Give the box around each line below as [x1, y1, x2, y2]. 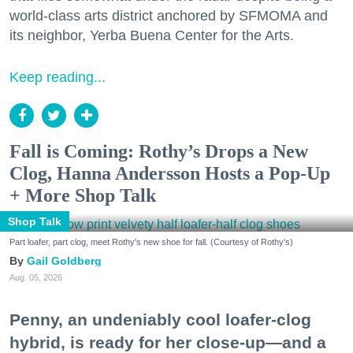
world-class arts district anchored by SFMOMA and [9, 8, 328, 24]
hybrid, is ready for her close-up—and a [9, 333, 326, 351]
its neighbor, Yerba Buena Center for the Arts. [9, 28, 294, 44]
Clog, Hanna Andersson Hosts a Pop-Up [9, 163, 330, 184]
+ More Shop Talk [9, 185, 156, 206]
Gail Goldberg [27, 255, 102, 268]
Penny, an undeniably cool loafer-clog [9, 310, 311, 329]
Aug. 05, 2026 [9, 273, 62, 283]
